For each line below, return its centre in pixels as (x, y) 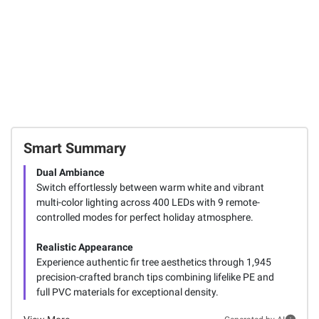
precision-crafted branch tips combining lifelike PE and (155, 277)
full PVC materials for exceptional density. (127, 292)
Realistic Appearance (84, 247)
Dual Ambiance (70, 172)
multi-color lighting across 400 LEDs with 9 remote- (148, 202)
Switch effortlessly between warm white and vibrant (150, 187)
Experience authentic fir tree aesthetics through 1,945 (153, 262)
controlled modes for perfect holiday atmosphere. (145, 217)
